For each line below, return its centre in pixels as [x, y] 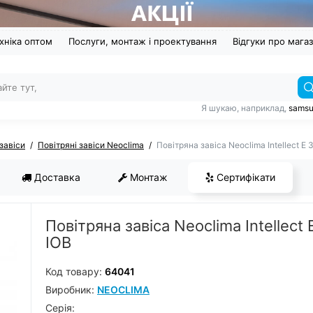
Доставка [56, 177]
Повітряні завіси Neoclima [91, 145]
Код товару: [75, 272]
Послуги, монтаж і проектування [143, 42]
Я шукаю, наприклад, [245, 108]
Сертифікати [245, 177]
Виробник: [71, 290]
